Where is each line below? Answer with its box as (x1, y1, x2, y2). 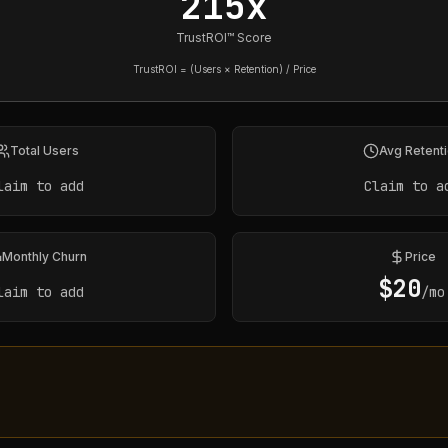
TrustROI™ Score (176, 30, 272, 45)
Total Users (9, 143, 79, 158)
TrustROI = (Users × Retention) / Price (132, 63, 316, 75)
